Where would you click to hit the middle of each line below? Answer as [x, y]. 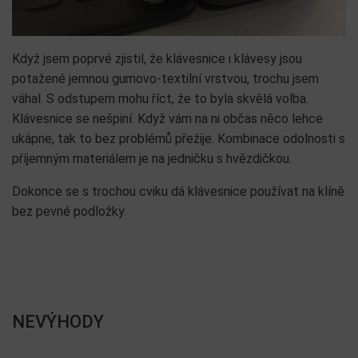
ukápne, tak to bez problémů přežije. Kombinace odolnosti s [179, 139]
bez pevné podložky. [69, 212]
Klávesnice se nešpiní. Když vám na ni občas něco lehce [167, 119]
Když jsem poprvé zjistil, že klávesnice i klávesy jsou [157, 59]
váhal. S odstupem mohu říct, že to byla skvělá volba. [160, 99]
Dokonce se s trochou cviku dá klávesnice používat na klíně [178, 192]
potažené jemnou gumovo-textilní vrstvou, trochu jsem [165, 79]
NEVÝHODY [58, 322]
